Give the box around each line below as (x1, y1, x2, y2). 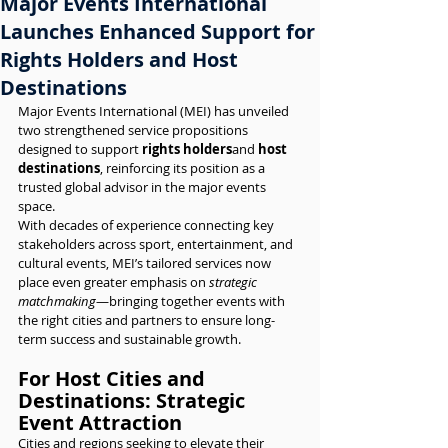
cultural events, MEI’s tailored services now (18, 254, 274, 272)
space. (18, 197, 55, 215)
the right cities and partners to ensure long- (18, 311, 275, 329)
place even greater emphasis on (18, 273, 209, 291)
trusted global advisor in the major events (18, 178, 269, 196)
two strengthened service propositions (18, 121, 251, 139)
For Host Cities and (18, 365, 210, 392)
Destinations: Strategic (18, 387, 250, 414)
